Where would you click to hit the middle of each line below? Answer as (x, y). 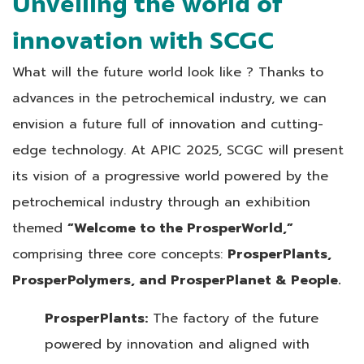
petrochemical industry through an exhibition (161, 201)
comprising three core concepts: (120, 253)
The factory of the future (233, 318)
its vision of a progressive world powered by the (170, 175)
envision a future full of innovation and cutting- (168, 123)
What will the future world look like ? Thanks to (168, 71)
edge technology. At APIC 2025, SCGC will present (178, 149)
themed (40, 227)
